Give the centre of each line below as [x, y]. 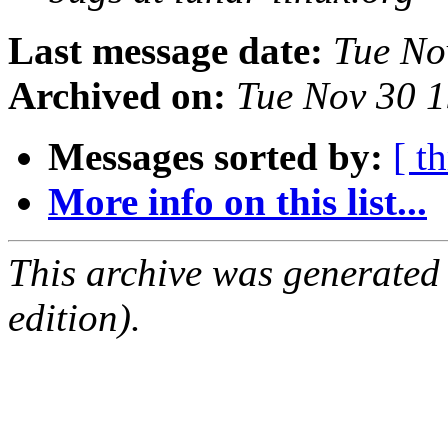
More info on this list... [237, 202]
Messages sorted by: [215, 157]
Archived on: [117, 96]
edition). [74, 318]
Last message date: [165, 51]
